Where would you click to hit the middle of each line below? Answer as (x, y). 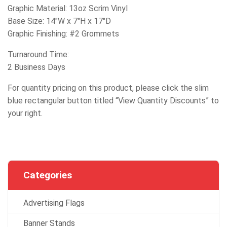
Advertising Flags (54, 203)
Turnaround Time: (38, 54)
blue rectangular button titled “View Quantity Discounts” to (113, 100)
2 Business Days (36, 67)
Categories (48, 175)
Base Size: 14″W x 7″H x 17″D (59, 21)
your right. (25, 113)
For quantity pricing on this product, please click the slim (108, 88)
